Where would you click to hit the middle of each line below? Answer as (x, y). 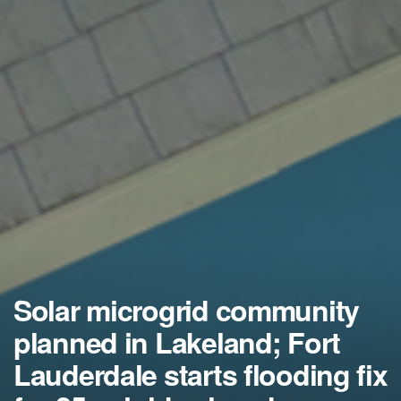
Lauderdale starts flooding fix (200, 375)
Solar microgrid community (186, 310)
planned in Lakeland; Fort (177, 342)
